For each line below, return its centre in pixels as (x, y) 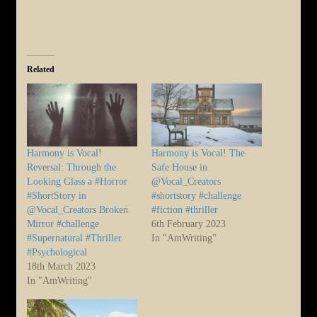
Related (41, 69)
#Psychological (57, 252)
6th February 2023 (189, 224)
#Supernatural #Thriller (74, 238)
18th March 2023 (61, 266)
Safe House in (179, 167)
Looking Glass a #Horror (77, 181)
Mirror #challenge (63, 224)
